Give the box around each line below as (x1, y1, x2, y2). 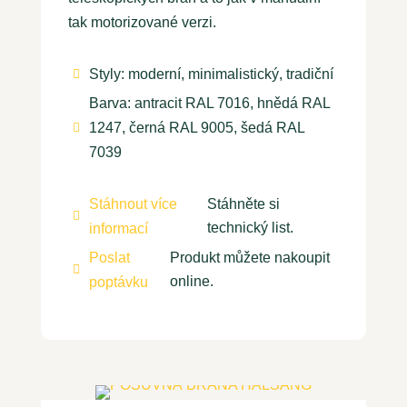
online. (169, 273, 213, 290)
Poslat (88, 250, 130, 266)
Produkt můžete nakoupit (169, 250, 330, 266)
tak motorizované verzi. (67, 15, 220, 31)
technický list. (207, 220, 294, 236)
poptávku (88, 274, 148, 291)
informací (88, 221, 148, 237)
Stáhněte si (207, 196, 281, 213)
